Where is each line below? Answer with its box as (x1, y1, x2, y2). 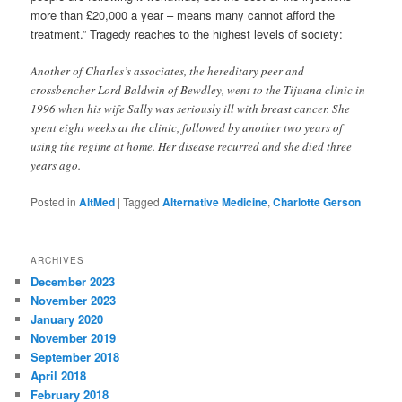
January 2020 (31, 310, 104, 328)
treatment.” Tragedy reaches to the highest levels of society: (31, 25, 344, 43)
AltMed (79, 194, 116, 211)
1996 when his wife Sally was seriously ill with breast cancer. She (31, 100, 351, 118)
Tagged (123, 194, 161, 210)
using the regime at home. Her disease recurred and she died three (31, 138, 353, 155)
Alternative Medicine (162, 194, 268, 211)
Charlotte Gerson (273, 194, 362, 211)
